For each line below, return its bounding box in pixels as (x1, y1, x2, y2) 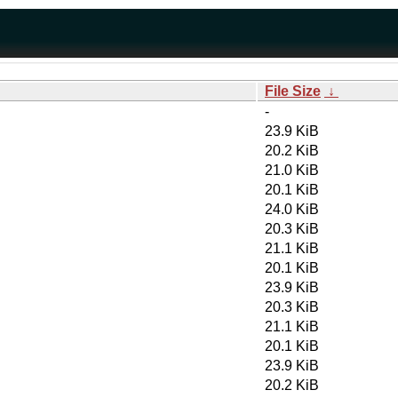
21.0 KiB (265, 163, 319, 178)
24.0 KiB (265, 202, 319, 217)
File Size (265, 84, 321, 99)
